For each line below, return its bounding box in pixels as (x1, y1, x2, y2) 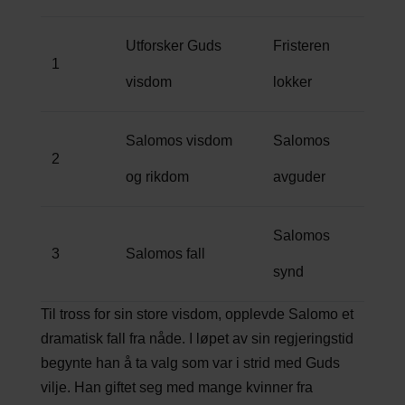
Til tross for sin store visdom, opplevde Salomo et (40, 306, 353, 322)
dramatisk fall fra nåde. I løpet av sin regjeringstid (40, 330, 353, 346)
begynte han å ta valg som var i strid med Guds (40, 354, 340, 371)
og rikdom (125, 168, 189, 184)
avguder (272, 168, 325, 184)
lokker (272, 73, 312, 89)
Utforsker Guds (125, 37, 221, 53)
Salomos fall (125, 245, 205, 261)
